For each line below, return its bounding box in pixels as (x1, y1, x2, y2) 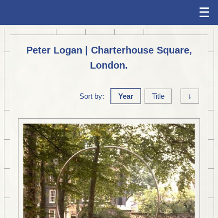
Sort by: (79, 92, 104, 100)
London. (90, 60, 128, 71)
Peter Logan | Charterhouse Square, (26, 45, 192, 55)
